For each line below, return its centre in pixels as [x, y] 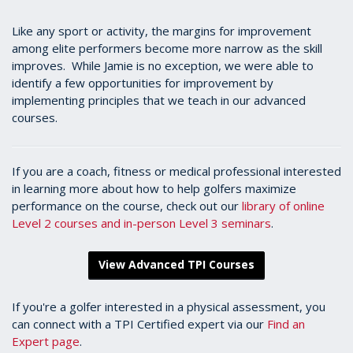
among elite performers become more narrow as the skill [167, 48]
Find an [286, 324]
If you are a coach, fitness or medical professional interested [176, 171]
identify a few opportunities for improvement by [143, 83]
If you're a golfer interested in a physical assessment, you [169, 307]
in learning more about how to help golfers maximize [154, 188]
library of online [283, 206]
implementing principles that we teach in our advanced [159, 100]
